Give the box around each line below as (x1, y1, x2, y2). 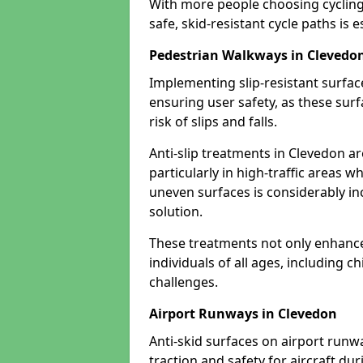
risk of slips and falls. (149, 113, 277, 130)
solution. (149, 203, 203, 220)
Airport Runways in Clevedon (149, 305, 337, 322)
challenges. (149, 273, 218, 291)
